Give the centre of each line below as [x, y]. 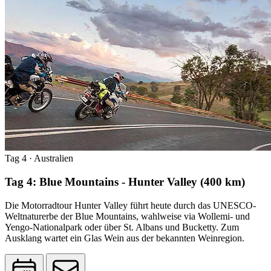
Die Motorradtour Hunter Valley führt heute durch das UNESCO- [130, 205]
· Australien [50, 158]
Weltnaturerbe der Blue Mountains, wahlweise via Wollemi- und [127, 216]
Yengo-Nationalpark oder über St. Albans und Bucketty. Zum [122, 227]
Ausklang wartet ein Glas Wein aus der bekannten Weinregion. [125, 238]
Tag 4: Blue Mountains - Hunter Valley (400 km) [125, 181]
